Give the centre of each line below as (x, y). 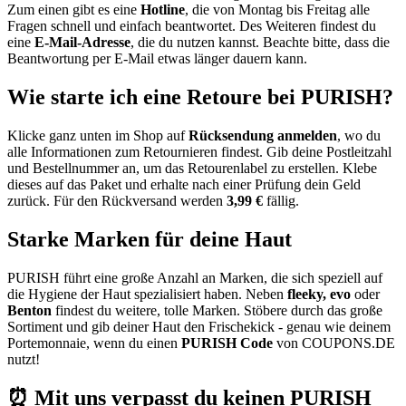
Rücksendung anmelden (263, 135)
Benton (29, 310)
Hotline (163, 10)
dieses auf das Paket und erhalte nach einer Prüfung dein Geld (184, 184)
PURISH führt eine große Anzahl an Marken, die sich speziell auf (195, 277)
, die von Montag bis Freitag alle (277, 10)
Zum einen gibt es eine (74, 10)
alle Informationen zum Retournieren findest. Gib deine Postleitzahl (199, 151)
